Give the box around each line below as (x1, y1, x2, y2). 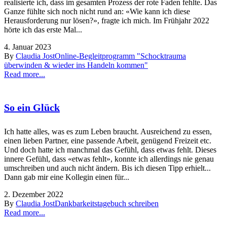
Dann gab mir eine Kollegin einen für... (4, 172, 129, 181)
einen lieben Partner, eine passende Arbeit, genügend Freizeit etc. (4, 136, 211, 145)
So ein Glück (4, 102, 60, 113)
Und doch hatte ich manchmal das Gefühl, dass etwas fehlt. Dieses (4, 145, 216, 154)
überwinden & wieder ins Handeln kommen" (4, 60, 148, 69)
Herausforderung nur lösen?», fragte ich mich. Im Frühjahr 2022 (4, 16, 209, 25)
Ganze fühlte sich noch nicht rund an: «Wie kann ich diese (4, 7, 190, 16)
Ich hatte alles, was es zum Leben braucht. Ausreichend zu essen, (4, 127, 212, 136)
